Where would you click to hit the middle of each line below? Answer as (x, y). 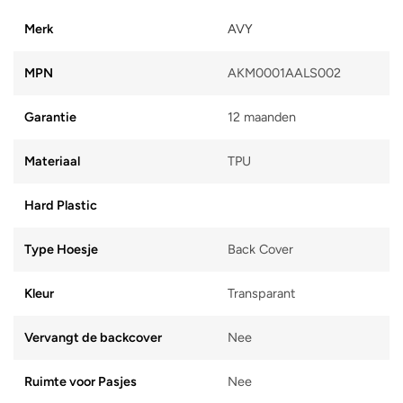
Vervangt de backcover (93, 338)
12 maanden (262, 117)
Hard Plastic (61, 206)
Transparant (261, 294)
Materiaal (52, 161)
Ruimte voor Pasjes (81, 382)
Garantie (50, 117)
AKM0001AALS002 (284, 73)
